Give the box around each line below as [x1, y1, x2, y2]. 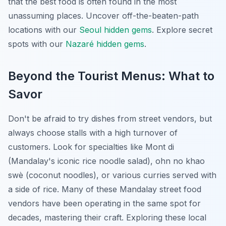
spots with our [8, 38, 66, 49]
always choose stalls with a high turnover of [8, 127, 178, 138]
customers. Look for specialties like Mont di [8, 141, 174, 152]
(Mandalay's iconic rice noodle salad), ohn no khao [8, 155, 205, 166]
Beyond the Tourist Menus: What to [8, 68, 214, 83]
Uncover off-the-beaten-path [83, 10, 199, 21]
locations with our [8, 24, 79, 35]
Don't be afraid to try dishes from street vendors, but [8, 113, 212, 124]
